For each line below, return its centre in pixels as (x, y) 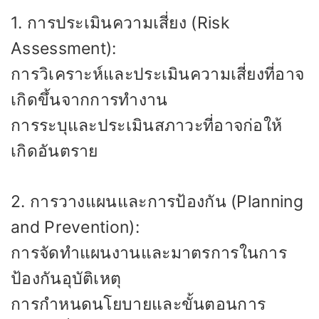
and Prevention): (75, 227)
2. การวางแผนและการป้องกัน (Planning (157, 201)
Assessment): (64, 48)
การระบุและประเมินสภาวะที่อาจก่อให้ (147, 125)
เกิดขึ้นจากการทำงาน (89, 100)
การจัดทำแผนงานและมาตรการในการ (149, 252)
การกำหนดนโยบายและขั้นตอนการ (138, 304)
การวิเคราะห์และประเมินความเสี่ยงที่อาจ (158, 74)
